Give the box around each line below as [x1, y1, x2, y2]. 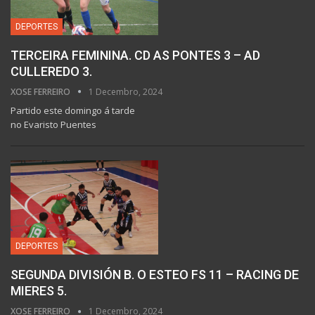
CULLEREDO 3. [11, 63, 92, 79]
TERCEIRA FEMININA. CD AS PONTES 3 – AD [11, 47, 260, 63]
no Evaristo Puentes [11, 117, 96, 131]
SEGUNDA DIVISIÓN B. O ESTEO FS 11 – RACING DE [11, 267, 299, 282]
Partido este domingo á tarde [11, 103, 135, 117]
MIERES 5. [11, 283, 67, 298]
